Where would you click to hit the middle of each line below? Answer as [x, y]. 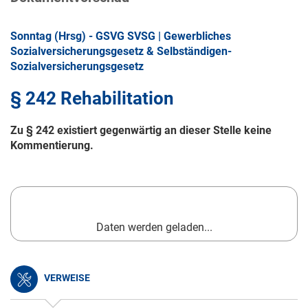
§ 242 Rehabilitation [92, 99]
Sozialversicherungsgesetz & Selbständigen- [121, 52]
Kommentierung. [52, 146]
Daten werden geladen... [154, 228]
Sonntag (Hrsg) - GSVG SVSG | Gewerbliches [121, 36]
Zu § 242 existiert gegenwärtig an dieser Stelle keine [141, 131]
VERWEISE [66, 278]
